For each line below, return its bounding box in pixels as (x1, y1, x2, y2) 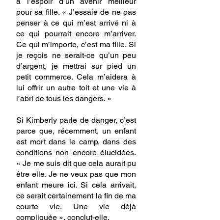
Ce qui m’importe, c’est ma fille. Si (16, 39, 136, 49)
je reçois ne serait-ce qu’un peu (16, 50, 136, 60)
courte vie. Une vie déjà (16, 201, 136, 211)
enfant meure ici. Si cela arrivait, (16, 180, 136, 190)
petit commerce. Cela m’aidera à (16, 72, 136, 82)
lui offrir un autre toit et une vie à (16, 82, 136, 92)
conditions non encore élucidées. (16, 147, 136, 157)
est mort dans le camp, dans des (16, 137, 136, 146)
